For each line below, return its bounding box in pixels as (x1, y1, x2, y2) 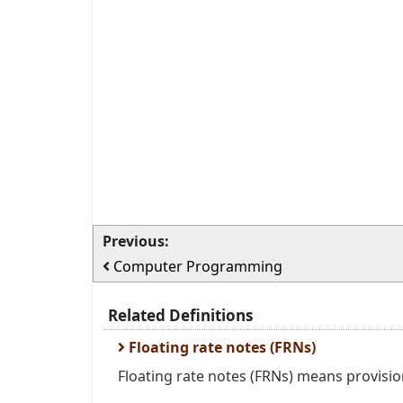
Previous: (103, 231, 169, 251)
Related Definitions (108, 305, 253, 326)
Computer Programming (113, 256, 282, 276)
